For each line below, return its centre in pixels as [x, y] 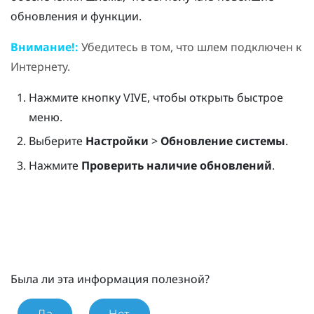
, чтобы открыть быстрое [215, 97]
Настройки [117, 141]
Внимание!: [45, 47]
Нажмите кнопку [76, 97]
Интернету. [40, 66]
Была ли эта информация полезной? [110, 279]
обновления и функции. [76, 16]
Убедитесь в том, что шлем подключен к [190, 47]
